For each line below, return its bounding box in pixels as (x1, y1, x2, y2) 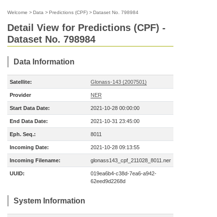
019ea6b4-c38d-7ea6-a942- (91, 170, 156, 176)
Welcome (7, 10, 28, 15)
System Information (14, 197, 85, 205)
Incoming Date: (10, 144, 49, 150)
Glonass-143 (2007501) (91, 79, 147, 85)
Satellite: (10, 79, 32, 85)
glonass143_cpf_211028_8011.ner (91, 157, 171, 163)
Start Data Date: (10, 105, 50, 111)
